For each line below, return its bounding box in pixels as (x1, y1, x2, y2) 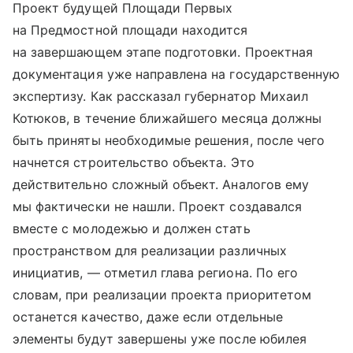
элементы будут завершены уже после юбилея (13, 331, 307, 347)
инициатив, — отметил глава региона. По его (13, 265, 299, 281)
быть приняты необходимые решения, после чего (13, 132, 325, 148)
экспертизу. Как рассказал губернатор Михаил (13, 88, 309, 104)
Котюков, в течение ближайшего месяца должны (13, 110, 322, 126)
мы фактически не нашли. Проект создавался (13, 199, 302, 214)
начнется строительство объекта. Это (13, 154, 255, 170)
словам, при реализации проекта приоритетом (13, 287, 312, 303)
